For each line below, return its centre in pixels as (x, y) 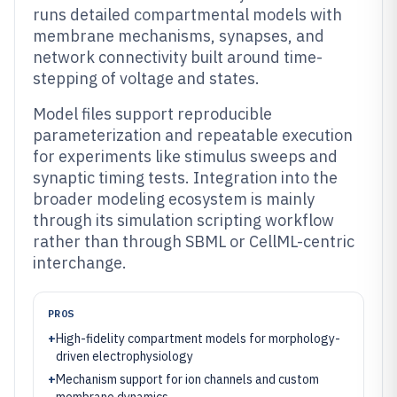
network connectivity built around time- (178, 57)
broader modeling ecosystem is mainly (174, 199)
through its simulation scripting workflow (183, 220)
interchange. (80, 263)
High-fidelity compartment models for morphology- (198, 339)
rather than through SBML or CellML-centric (194, 241)
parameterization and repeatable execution (193, 135)
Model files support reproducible (152, 114)
